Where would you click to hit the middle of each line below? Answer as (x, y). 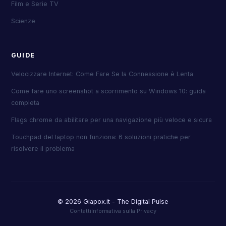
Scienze (23, 21)
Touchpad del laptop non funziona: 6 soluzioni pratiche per (101, 137)
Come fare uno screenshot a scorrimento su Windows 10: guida (108, 91)
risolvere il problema (43, 148)
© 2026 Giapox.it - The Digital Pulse (113, 202)
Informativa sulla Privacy (124, 211)
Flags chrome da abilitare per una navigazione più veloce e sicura (111, 120)
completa (25, 102)
